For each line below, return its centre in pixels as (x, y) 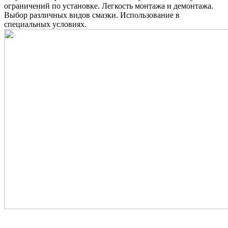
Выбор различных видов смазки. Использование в (92, 15)
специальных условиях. (45, 24)
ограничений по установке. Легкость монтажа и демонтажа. (109, 6)
